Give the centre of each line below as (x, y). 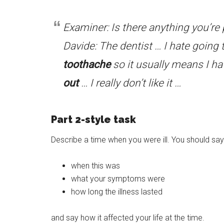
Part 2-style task (93, 119)
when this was (95, 166)
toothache (87, 64)
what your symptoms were (118, 179)
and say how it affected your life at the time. (128, 218)
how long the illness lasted (117, 192)
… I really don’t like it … (130, 83)
